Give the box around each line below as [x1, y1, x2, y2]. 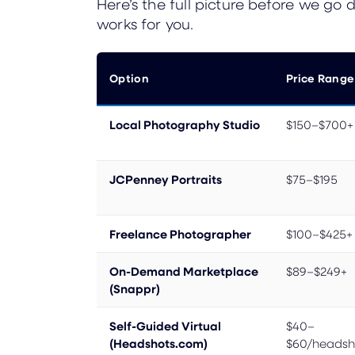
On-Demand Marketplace [109, 262, 258, 279]
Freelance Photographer [109, 225, 251, 242]
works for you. [97, 13, 194, 32]
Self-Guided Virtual [109, 317, 221, 334]
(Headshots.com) [109, 334, 208, 351]
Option [109, 70, 149, 86]
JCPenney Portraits [109, 170, 222, 187]
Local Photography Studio [109, 116, 260, 132]
